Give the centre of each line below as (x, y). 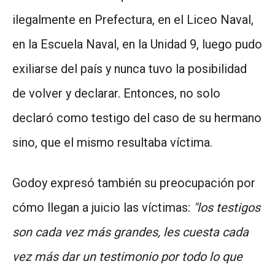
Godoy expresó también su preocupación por (134, 183)
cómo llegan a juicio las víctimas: (103, 207)
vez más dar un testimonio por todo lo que (127, 256)
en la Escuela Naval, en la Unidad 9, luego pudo (137, 44)
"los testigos (227, 207)
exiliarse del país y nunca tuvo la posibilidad (130, 68)
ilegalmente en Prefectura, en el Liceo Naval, (133, 19)
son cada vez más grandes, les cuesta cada (130, 232)
